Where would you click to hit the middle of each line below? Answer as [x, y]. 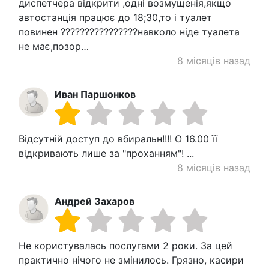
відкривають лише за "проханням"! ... [106, 153]
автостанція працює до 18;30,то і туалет [115, 18]
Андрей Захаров [95, 201]
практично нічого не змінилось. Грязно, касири [131, 260]
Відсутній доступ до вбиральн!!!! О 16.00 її [118, 139]
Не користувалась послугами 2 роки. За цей [125, 246]
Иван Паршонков [95, 95]
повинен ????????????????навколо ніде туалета [129, 32]
